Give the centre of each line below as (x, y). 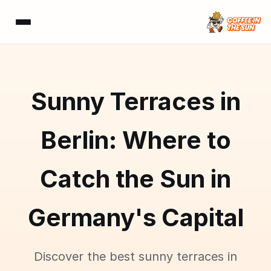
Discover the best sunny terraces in (135, 256)
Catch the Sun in (135, 179)
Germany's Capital (135, 217)
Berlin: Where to (135, 140)
